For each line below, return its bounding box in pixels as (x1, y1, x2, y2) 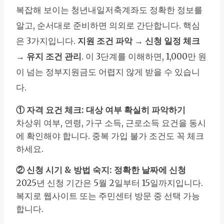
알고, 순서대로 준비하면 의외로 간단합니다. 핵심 (16, 20, 200, 31)
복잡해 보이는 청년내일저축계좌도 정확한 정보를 (16, 4, 202, 16)
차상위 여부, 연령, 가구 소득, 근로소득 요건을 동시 (16, 117, 206, 129)
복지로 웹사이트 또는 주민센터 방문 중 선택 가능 (16, 190, 200, 202)
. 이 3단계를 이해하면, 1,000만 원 (81, 51, 206, 62)
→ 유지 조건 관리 (16, 51, 81, 62)
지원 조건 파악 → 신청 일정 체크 (77, 35, 200, 47)
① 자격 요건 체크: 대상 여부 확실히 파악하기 (16, 104, 185, 116)
